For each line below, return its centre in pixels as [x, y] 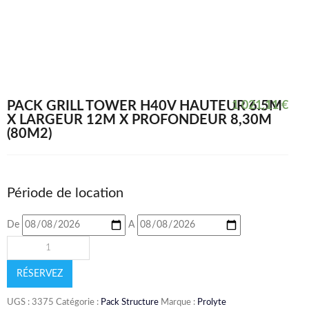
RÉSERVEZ [40, 274]
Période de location [65, 193]
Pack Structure [130, 302]
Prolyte [212, 302]
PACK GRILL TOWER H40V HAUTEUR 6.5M [144, 106]
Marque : [179, 302]
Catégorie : [78, 302]
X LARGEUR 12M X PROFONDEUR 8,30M [139, 120]
